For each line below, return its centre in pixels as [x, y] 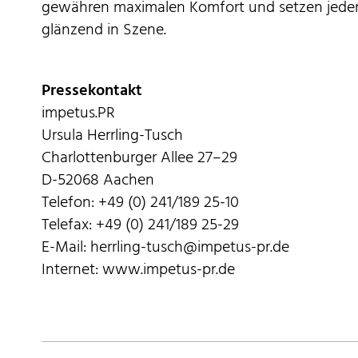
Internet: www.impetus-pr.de [139, 270]
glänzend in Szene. [104, 30]
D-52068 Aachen [98, 181]
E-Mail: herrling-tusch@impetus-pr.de [166, 248]
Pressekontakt [92, 91]
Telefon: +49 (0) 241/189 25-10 [141, 203]
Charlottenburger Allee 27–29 [140, 158]
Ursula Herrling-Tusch [113, 136]
